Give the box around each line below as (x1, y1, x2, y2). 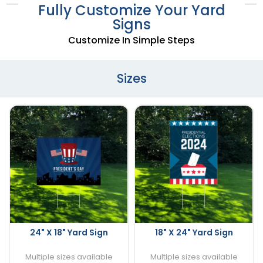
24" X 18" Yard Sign (29, 226, 108, 238)
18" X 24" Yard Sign (154, 226, 233, 238)
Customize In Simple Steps (68, 33, 195, 47)
